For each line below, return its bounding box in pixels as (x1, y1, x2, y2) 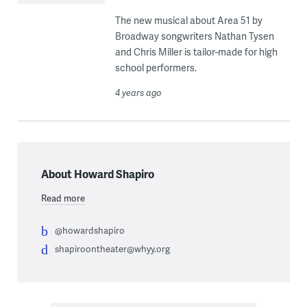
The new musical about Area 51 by (114, 13, 262, 27)
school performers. (114, 60, 197, 74)
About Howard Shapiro (40, 165, 154, 182)
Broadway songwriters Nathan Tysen (114, 29, 274, 42)
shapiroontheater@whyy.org (54, 242, 170, 255)
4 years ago (114, 86, 162, 99)
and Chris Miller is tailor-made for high (114, 45, 278, 58)
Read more (40, 191, 85, 204)
